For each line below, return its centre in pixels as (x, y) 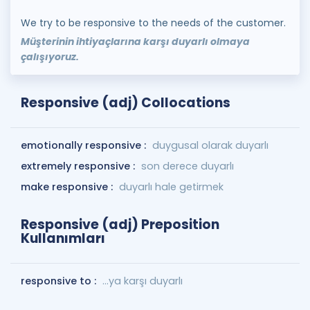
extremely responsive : (79, 166)
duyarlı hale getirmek (171, 187)
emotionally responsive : (85, 145)
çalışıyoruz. (50, 57)
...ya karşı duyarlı (143, 281)
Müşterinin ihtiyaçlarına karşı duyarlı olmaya (135, 42)
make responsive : (68, 187)
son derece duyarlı (188, 166)
